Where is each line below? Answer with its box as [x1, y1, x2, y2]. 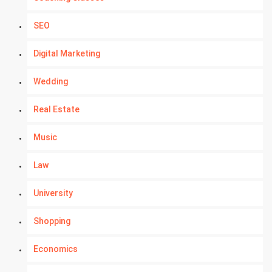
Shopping [33, 216, 70, 226]
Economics [33, 244, 78, 254]
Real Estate [33, 104, 80, 114]
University [33, 188, 73, 198]
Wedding [33, 76, 68, 86]
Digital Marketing [33, 49, 100, 58]
